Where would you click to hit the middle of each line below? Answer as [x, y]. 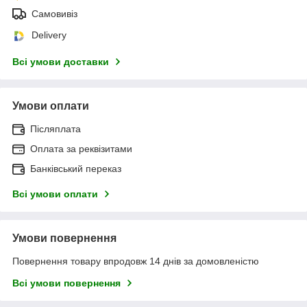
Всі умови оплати [55, 194]
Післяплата [56, 128]
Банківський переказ [76, 168]
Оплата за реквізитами [81, 148]
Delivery [49, 35]
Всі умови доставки [61, 61]
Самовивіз [54, 13]
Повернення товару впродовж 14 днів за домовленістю [136, 261]
